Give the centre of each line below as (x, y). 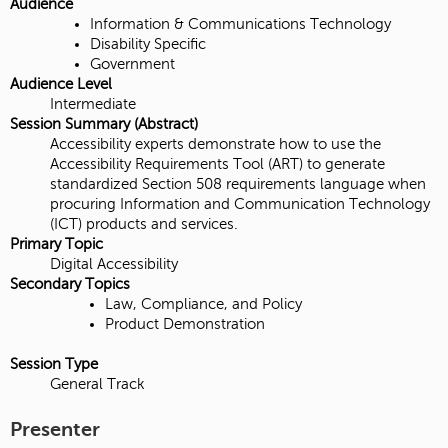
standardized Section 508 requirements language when (238, 184)
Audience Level (61, 84)
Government (132, 64)
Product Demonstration (185, 324)
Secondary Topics (70, 284)
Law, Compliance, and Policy (204, 304)
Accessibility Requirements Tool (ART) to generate (217, 164)
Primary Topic (56, 244)
